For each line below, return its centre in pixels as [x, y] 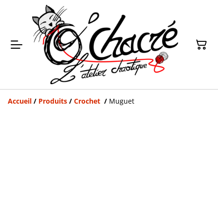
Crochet [88, 101]
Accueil [20, 101]
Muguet [122, 101]
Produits [53, 101]
